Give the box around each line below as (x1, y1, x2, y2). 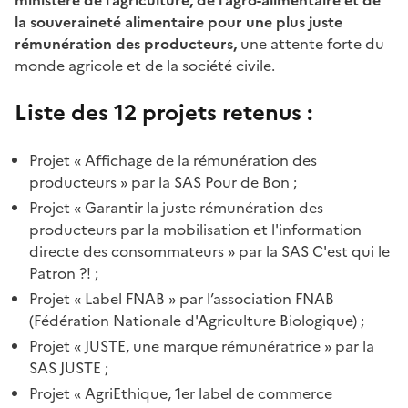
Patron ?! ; (29, 261, 98, 284)
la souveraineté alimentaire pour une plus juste (15, 10, 342, 33)
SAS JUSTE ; (29, 356, 108, 379)
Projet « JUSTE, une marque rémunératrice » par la (29, 334, 374, 357)
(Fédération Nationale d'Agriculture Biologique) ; (29, 309, 364, 331)
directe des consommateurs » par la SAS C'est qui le (29, 240, 390, 262)
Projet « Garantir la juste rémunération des (29, 196, 323, 219)
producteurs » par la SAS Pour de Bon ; (29, 170, 297, 193)
